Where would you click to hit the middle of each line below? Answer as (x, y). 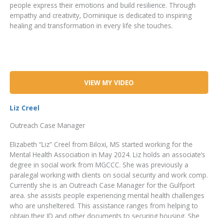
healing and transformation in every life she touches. (91, 25)
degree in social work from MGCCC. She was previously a (99, 164)
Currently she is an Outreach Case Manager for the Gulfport (102, 185)
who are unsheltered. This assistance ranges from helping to (104, 205)
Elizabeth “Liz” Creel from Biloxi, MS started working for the (101, 144)
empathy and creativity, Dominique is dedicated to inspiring (101, 15)
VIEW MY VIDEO (109, 82)
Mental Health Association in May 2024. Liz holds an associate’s (108, 154)
